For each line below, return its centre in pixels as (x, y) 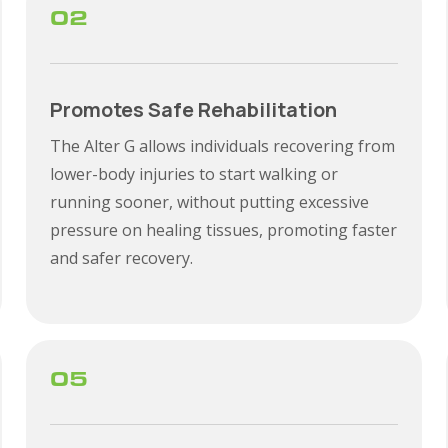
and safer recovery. (121, 258)
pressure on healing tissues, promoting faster (223, 230)
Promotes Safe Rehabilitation (193, 109)
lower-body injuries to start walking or (193, 174)
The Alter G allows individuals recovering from (222, 146)
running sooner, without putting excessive (209, 202)
